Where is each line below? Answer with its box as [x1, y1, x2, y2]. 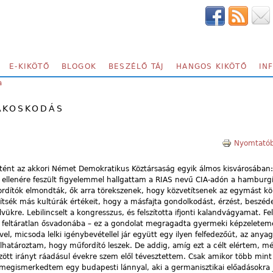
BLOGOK [61, 62, 97, 71]
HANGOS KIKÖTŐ [176, 62, 247, 71]
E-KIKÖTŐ [9, 62, 49, 71]
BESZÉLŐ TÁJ [108, 62, 165, 71]
